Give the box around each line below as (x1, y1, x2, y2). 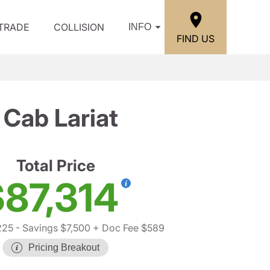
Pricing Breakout (28, 242, 99, 253)
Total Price (16, 156, 95, 175)
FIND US (177, 32, 215, 45)
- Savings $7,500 (13, 222, 90, 234)
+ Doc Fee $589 (90, 222, 165, 234)
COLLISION (54, 21, 104, 33)
